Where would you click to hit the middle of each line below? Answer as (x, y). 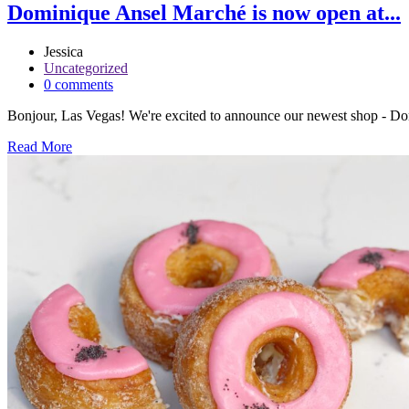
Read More (40, 147)
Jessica (63, 52)
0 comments (79, 85)
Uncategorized (86, 68)
